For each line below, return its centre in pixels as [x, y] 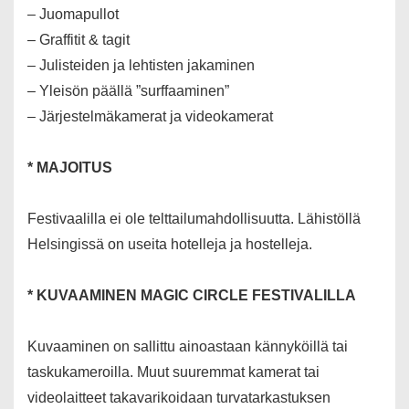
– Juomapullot [73, 15]
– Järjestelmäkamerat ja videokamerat [150, 117]
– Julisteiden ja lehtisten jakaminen [141, 66]
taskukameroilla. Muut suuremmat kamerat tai [173, 372]
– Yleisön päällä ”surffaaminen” [128, 91]
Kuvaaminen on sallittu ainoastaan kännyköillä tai [188, 347]
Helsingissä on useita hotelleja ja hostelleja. [170, 245]
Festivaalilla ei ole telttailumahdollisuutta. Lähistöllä [194, 219]
